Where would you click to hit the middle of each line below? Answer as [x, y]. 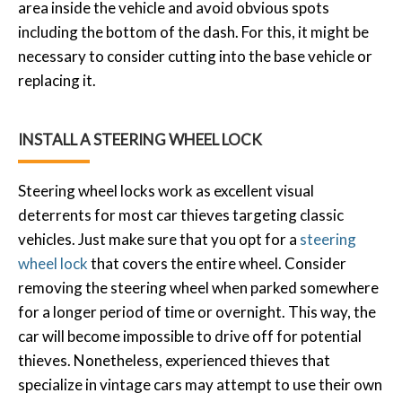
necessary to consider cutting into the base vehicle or [195, 56]
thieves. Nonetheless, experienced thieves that [174, 360]
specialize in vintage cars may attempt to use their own [200, 384]
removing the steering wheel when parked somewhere [198, 287]
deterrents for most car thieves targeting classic [181, 214]
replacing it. [57, 80]
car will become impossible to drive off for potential [190, 336]
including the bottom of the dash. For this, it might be [193, 31]
